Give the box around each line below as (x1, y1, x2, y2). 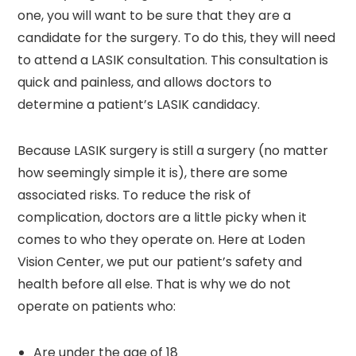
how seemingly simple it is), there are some (17, 163, 288, 182)
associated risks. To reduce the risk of (17, 185, 252, 204)
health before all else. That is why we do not (17, 274, 292, 293)
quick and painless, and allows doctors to (17, 72, 273, 91)
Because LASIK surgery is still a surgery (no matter (17, 141, 329, 160)
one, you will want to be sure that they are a (17, 6, 292, 25)
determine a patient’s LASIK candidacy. (17, 95, 261, 114)
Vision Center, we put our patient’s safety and (17, 252, 303, 271)
